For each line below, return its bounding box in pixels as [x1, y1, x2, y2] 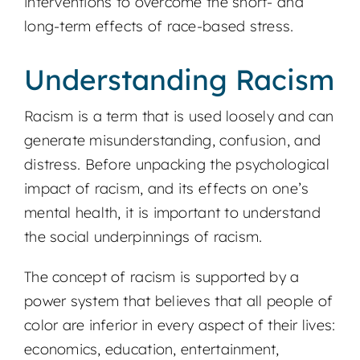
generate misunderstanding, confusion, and [23, 131, 321, 150]
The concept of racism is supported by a [23, 268, 300, 287]
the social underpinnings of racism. [23, 227, 263, 247]
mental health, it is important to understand [23, 203, 321, 223]
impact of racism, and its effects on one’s [23, 179, 309, 198]
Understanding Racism [23, 62, 334, 98]
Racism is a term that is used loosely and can [23, 107, 334, 126]
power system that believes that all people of [23, 292, 333, 311]
